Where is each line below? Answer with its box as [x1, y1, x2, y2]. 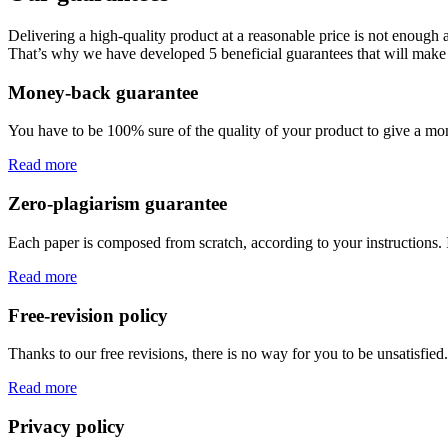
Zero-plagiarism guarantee [8, 193, 227, 215]
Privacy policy [8, 416, 125, 437]
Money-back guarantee [8, 81, 198, 103]
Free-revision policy [8, 304, 168, 326]
